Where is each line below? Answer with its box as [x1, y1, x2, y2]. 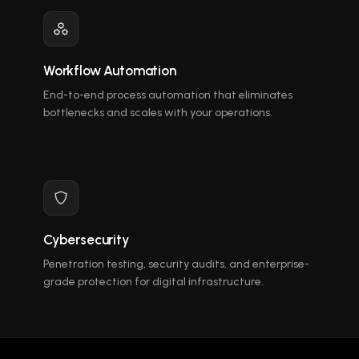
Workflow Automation [43, 63, 176, 79]
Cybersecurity [43, 232, 129, 248]
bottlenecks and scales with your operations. [43, 106, 272, 119]
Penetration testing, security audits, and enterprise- [43, 257, 309, 271]
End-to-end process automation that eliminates [43, 88, 292, 102]
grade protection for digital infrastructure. [43, 275, 264, 288]
